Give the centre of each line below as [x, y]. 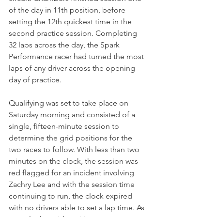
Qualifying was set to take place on [70, 103]
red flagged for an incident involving [72, 173]
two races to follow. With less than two [75, 150]
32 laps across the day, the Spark [65, 45]
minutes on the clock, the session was [74, 161]
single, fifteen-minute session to [65, 126]
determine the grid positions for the [71, 138]
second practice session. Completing [74, 33]
